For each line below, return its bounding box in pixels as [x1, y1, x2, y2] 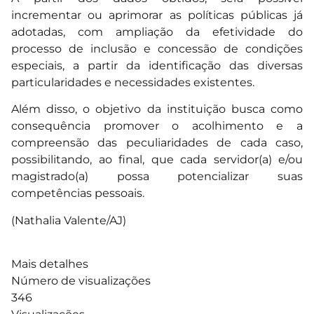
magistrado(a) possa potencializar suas [11, 170, 303, 184]
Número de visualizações [11, 274, 151, 288]
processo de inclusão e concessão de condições [11, 41, 303, 55]
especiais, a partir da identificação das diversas [11, 58, 303, 72]
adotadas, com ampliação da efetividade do [11, 25, 303, 39]
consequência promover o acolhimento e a [11, 119, 303, 133]
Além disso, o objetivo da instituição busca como [11, 102, 303, 116]
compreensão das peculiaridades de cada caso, [11, 136, 303, 150]
